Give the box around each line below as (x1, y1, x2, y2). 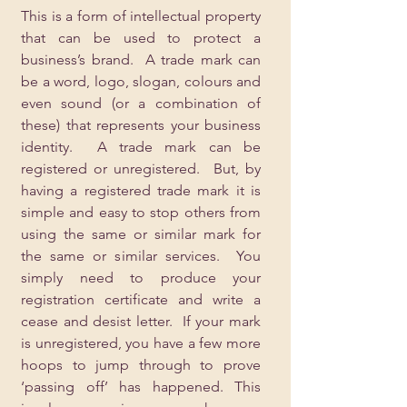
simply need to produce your (21, 269, 261, 286)
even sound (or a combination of (21, 94, 261, 112)
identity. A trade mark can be (21, 138, 261, 155)
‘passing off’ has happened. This (21, 378, 261, 395)
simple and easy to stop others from (21, 203, 261, 221)
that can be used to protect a (21, 29, 261, 46)
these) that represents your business (21, 116, 261, 134)
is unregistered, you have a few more (21, 334, 261, 352)
